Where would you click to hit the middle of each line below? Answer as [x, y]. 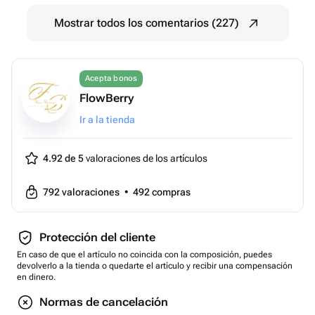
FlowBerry [107, 98]
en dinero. [36, 277]
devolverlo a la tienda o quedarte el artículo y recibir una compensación [155, 266]
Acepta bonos [111, 78]
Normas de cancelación [104, 302]
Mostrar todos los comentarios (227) [146, 23]
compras [171, 192]
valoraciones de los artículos [146, 158]
